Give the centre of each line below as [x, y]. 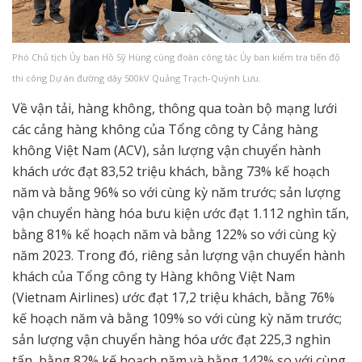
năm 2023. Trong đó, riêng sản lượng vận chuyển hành [179, 256]
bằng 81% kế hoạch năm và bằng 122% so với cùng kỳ [174, 235]
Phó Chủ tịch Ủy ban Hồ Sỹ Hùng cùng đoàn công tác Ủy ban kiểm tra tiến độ [176, 57]
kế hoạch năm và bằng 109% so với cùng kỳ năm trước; [177, 319]
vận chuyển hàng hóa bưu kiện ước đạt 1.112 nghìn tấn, [181, 214]
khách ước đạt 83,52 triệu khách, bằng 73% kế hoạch [171, 172]
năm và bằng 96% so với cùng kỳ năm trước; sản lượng [177, 193]
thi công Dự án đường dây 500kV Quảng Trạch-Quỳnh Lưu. [137, 78]
